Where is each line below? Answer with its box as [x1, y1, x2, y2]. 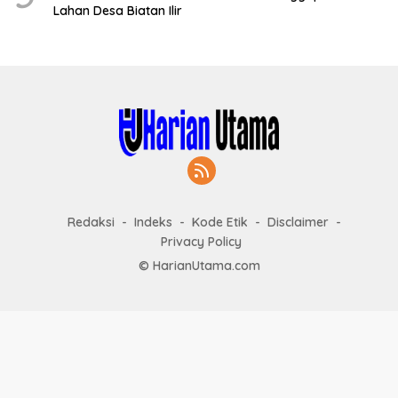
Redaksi [68, 214, 115, 231]
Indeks [134, 214, 172, 231]
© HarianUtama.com [138, 258, 260, 275]
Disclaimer [267, 214, 329, 231]
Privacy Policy [160, 234, 242, 251]
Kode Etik [192, 214, 248, 231]
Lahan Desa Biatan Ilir [53, 3, 182, 20]
